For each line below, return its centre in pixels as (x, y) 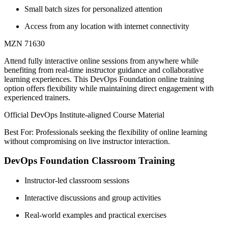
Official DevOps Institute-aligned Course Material (84, 115)
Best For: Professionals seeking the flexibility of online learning (106, 132)
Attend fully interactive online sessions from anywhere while (101, 61)
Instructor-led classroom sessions (77, 180)
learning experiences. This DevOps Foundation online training (104, 79)
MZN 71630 (24, 43)
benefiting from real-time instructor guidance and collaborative (104, 70)
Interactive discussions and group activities (93, 197)
